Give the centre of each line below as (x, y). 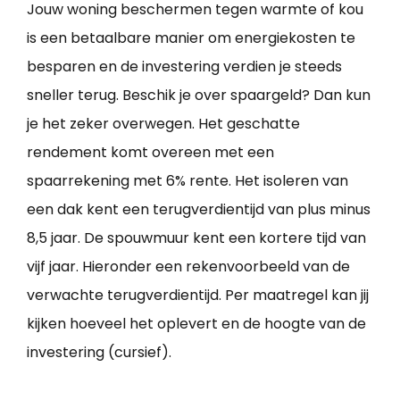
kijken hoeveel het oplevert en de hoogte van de (196, 324)
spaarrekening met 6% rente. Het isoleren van (187, 181)
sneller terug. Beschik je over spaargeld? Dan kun (199, 96)
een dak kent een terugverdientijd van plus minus (199, 210)
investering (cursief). (99, 353)
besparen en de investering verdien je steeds (184, 67)
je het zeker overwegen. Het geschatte (163, 124)
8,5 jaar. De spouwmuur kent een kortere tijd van (196, 238)
